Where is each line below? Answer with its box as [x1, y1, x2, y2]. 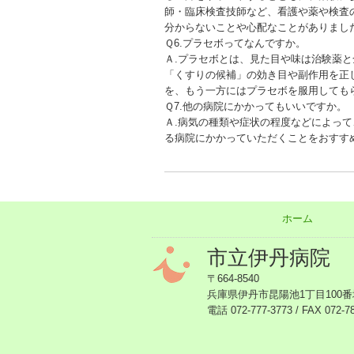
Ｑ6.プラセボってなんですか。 [164, 37, 306, 49]
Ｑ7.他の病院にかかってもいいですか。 [164, 100, 347, 112]
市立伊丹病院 [207, 246, 330, 269]
